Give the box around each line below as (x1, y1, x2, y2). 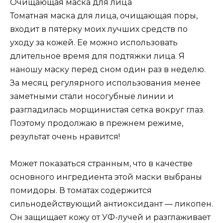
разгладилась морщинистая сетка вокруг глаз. (10, 105, 205, 115)
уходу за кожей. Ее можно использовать (10, 38, 178, 48)
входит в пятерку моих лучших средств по (10, 24, 188, 34)
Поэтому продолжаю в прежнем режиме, (10, 118, 183, 128)
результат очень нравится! (10, 132, 120, 142)
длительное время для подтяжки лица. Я (10, 51, 185, 61)
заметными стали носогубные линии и (10, 92, 174, 102)
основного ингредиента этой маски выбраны (10, 172, 202, 182)
